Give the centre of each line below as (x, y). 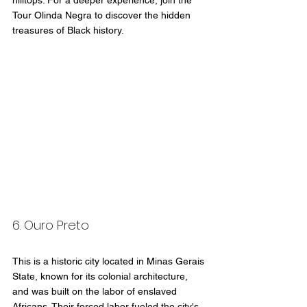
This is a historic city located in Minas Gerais (110, 261)
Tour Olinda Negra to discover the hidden (103, 15)
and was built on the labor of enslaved (96, 291)
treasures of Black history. (68, 30)
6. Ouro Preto (51, 225)
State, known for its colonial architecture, (101, 276)
